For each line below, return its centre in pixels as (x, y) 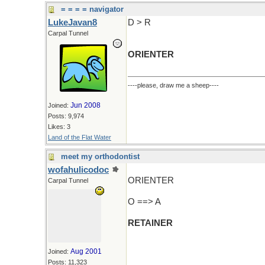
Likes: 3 (59, 127)
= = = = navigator (92, 9)
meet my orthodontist (100, 156)
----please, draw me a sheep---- (173, 85)
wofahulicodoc (78, 170)
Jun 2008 (85, 105)
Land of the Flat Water (80, 137)
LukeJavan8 (72, 22)
